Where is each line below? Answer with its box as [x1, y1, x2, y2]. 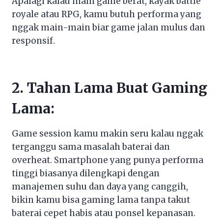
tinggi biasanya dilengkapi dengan [12, 167, 160, 179]
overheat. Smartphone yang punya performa [12, 154, 203, 165]
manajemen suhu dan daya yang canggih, [12, 181, 188, 192]
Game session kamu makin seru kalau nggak [12, 128, 203, 139]
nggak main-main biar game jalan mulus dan [12, 22, 205, 33]
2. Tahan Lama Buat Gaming [12, 79, 207, 97]
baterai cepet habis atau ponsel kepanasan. [12, 207, 195, 219]
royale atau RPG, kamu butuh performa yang [12, 8, 201, 20]
